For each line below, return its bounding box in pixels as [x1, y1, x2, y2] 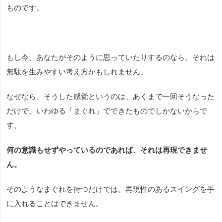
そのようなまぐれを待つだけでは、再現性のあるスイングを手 [6, 185, 215, 194]
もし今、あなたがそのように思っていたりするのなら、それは [6, 53, 215, 62]
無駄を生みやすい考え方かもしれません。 [6, 67, 148, 76]
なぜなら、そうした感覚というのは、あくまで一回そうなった [6, 92, 215, 101]
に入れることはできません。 [6, 199, 103, 208]
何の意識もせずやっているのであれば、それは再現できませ [6, 146, 207, 155]
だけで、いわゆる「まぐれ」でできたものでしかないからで [6, 107, 207, 115]
